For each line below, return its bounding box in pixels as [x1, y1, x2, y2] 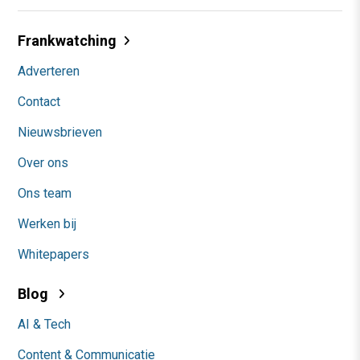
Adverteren [18, 63, 80, 79]
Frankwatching [18, 31, 117, 49]
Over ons [18, 154, 68, 170]
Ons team [18, 185, 72, 201]
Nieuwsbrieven [18, 124, 102, 140]
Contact [18, 93, 60, 109]
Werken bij [18, 215, 76, 231]
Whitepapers [18, 246, 89, 262]
